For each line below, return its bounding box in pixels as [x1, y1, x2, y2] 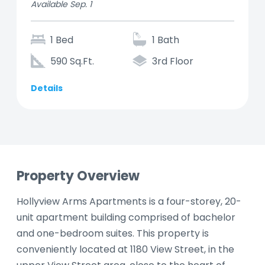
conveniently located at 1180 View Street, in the [17, 243, 234, 257]
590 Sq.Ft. [50, 54, 94, 69]
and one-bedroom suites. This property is [17, 227, 209, 241]
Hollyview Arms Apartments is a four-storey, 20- [17, 195, 241, 209]
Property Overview [17, 167, 140, 186]
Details [31, 82, 63, 95]
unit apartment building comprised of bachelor [17, 211, 235, 225]
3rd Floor [152, 54, 193, 69]
